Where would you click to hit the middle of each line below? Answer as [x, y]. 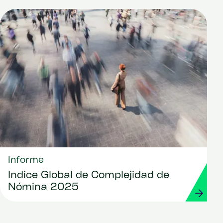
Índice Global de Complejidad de [89, 175]
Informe [26, 160]
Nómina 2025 [43, 187]
